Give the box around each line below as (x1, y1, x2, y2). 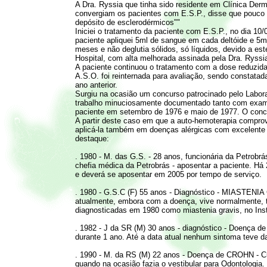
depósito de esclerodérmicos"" (74, 17, 180, 27)
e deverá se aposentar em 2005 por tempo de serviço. (74, 169, 262, 179)
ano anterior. (74, 80, 117, 89)
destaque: (74, 133, 109, 143)
